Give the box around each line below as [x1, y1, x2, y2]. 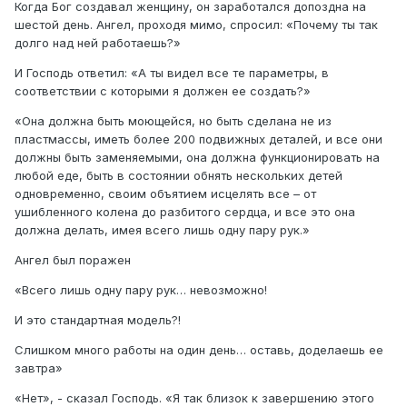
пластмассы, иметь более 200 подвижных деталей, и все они [15, 132, 382, 147]
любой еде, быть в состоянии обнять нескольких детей [15, 168, 342, 184]
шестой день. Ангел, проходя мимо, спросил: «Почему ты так [15, 17, 378, 33]
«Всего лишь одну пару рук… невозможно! [15, 283, 267, 298]
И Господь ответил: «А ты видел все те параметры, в [15, 65, 329, 81]
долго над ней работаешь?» [15, 35, 181, 51]
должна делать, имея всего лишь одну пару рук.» [15, 223, 310, 238]
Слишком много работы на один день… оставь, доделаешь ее [15, 342, 383, 358]
